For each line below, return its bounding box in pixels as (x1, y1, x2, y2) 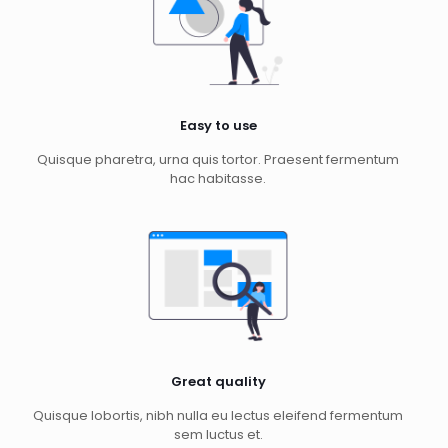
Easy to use (179, 116, 257, 136)
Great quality (170, 372, 266, 392)
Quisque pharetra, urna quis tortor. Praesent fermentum (37, 150, 399, 170)
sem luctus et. (173, 425, 263, 445)
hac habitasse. (170, 169, 266, 189)
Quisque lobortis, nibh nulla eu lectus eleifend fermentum (33, 406, 403, 426)
